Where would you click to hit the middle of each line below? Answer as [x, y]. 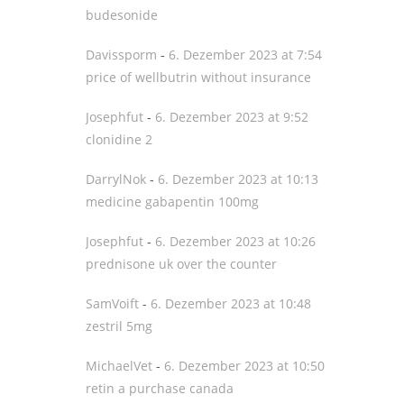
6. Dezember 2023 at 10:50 [244, 366]
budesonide [122, 15]
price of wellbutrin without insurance [198, 77]
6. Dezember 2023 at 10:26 [235, 241]
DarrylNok [116, 179]
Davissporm [121, 55]
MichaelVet [119, 366]
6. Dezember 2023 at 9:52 [232, 117]
